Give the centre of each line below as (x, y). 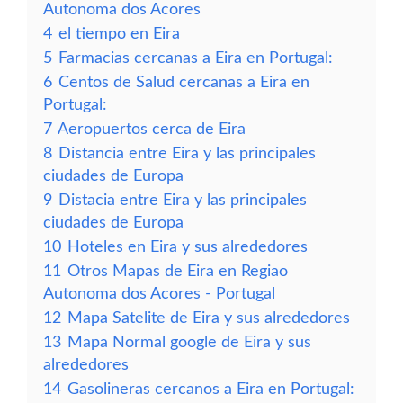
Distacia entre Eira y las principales (183, 200)
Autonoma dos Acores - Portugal (159, 294)
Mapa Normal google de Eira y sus (189, 342)
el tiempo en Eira (119, 34)
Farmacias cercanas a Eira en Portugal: (196, 58)
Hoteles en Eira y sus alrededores (188, 247)
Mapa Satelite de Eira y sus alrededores (209, 318)
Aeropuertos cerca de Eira (152, 129)
